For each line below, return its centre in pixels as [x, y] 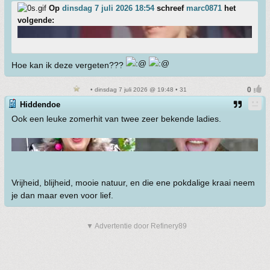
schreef [170, 8]
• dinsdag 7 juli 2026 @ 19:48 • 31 [137, 89]
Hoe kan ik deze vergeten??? [69, 65]
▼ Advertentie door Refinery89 [137, 226]
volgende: [36, 20]
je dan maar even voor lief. [62, 195]
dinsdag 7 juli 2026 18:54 [108, 8]
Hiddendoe [40, 105]
